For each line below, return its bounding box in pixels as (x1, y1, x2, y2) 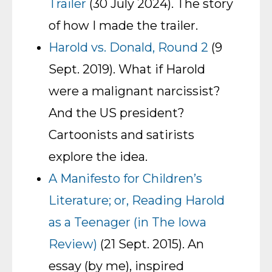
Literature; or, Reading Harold (49, 193, 225, 208)
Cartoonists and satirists (49, 127, 194, 142)
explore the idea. (49, 149, 148, 164)
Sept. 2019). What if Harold (49, 62, 205, 76)
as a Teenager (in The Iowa (49, 215, 206, 229)
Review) (49, 237, 97, 251)
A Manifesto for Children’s (49, 171, 202, 186)
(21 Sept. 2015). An (97, 237, 204, 251)
